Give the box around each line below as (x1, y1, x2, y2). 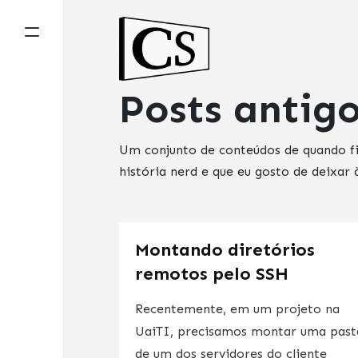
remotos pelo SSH (135, 262, 289, 284)
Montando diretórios (135, 238, 316, 261)
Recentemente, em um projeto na (135, 300, 340, 316)
